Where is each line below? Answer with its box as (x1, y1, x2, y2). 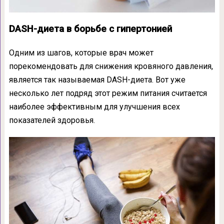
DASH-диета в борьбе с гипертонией (8, 23, 172, 34)
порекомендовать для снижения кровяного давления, (8, 61, 213, 71)
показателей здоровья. (8, 115, 95, 125)
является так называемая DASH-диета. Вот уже (8, 74, 185, 84)
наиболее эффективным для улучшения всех (8, 101, 180, 111)
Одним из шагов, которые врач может (8, 47, 153, 57)
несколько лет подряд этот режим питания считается (8, 88, 207, 98)
